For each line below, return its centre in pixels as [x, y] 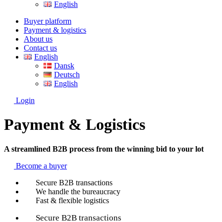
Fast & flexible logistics [72, 200]
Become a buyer [41, 166]
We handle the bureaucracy [78, 191]
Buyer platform [48, 21]
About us [38, 39]
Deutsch [67, 75]
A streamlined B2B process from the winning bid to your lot [104, 149]
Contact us [40, 48]
